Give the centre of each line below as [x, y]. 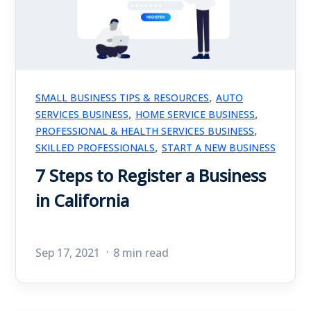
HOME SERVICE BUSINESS [195, 114]
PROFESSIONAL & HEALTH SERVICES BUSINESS [145, 131]
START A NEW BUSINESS [219, 148]
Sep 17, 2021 [69, 253]
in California [82, 200]
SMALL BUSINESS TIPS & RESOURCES [122, 98]
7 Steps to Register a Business [151, 175]
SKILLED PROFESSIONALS [95, 148]
